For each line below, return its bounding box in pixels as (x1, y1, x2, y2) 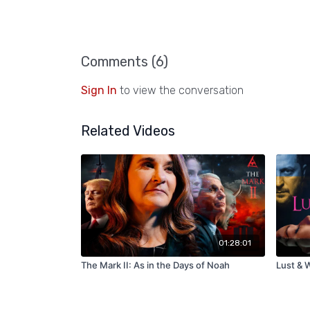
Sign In (81, 83, 117, 97)
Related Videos (81, 122, 175, 139)
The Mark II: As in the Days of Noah (81, 259, 230, 271)
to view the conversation (117, 83, 244, 97)
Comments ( (81, 53, 156, 70)
